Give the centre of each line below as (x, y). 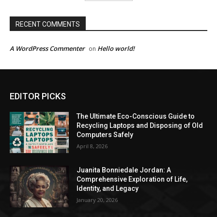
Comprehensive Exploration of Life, (132, 179)
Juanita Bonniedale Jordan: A (124, 170)
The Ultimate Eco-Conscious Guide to (136, 116)
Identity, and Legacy (108, 189)
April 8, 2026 (92, 146)
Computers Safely (105, 134)
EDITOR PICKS (38, 96)
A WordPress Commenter (47, 48)
